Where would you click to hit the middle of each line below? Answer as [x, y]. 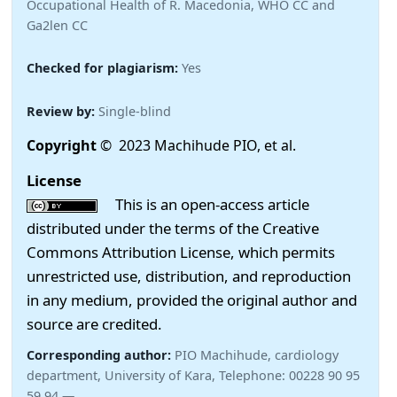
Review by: [62, 111]
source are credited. [94, 324]
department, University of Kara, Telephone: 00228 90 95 [193, 376]
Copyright [63, 146]
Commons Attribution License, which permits [181, 253]
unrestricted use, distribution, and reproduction [189, 276]
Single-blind [135, 111]
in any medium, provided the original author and [192, 300]
